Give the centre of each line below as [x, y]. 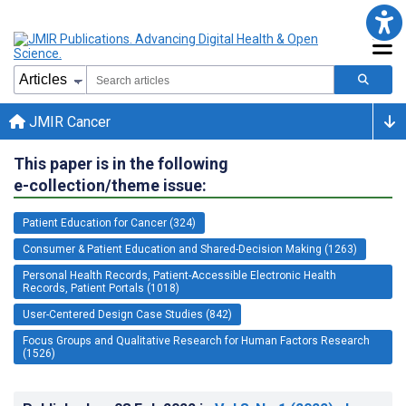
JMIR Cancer [68, 121]
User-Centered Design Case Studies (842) [127, 314]
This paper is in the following [121, 163]
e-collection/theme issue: [110, 185]
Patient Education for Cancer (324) [109, 222]
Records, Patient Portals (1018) [101, 288]
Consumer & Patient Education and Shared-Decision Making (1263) [190, 249]
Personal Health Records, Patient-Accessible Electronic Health [179, 275]
